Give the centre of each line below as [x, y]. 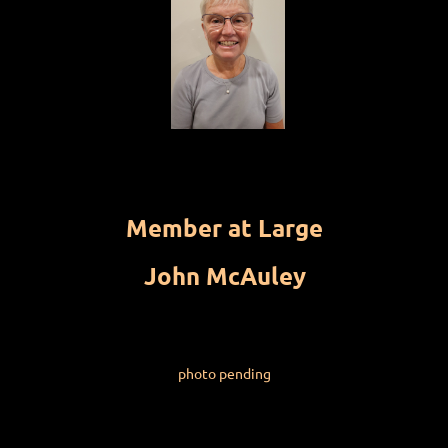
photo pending [224, 373]
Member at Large [224, 228]
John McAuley [224, 276]
